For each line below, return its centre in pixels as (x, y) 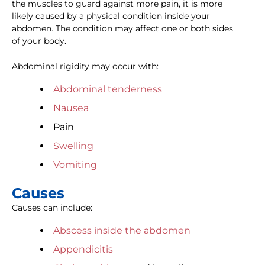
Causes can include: (52, 208)
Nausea (71, 108)
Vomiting (75, 165)
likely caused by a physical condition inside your (111, 16)
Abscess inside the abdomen (122, 231)
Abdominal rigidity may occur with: (85, 67)
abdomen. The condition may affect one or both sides (122, 29)
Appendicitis (83, 250)
